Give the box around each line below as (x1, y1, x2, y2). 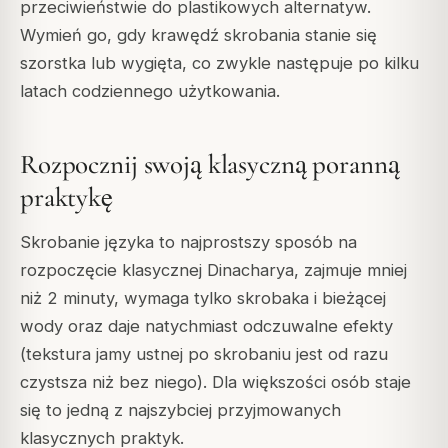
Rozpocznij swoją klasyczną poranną (20, 148, 400, 181)
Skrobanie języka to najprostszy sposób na (20, 231, 357, 252)
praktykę (20, 181, 113, 214)
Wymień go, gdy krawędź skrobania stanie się (20, 24, 377, 45)
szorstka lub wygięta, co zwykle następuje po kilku (20, 52, 419, 73)
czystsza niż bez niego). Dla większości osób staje (20, 371, 411, 392)
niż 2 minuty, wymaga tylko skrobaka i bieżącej (20, 287, 386, 308)
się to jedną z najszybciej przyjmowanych (20, 399, 341, 420)
